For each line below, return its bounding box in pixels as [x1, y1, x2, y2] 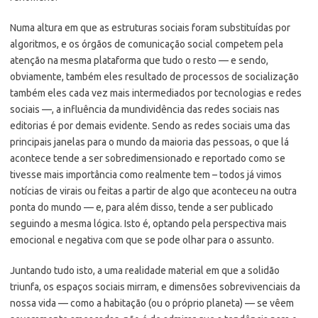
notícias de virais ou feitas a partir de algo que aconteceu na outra [10, 185, 297, 197]
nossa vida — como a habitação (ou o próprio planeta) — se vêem [10, 297, 294, 309]
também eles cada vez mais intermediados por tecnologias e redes [10, 87, 302, 99]
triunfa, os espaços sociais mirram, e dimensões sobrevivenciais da [10, 280, 300, 292]
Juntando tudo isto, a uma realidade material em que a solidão [10, 264, 280, 276]
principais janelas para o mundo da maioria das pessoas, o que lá [10, 136, 289, 148]
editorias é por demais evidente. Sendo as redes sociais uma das [10, 119, 290, 131]
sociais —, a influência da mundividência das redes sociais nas [10, 103, 280, 115]
